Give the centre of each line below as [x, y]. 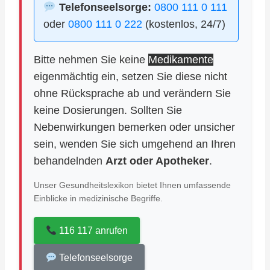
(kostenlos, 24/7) [184, 24]
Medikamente [181, 60]
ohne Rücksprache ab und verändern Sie [132, 93]
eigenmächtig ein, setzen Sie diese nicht [130, 77]
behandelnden [70, 161]
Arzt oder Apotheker [157, 161]
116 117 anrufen [93, 231]
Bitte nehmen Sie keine [91, 60]
